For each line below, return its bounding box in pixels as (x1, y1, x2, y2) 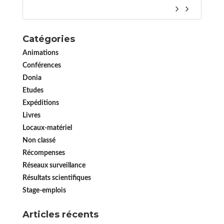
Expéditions (22, 99, 59, 106)
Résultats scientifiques (22, 174, 91, 181)
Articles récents (22, 209, 98, 220)
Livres (22, 112, 40, 119)
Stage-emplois (22, 187, 66, 194)
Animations (22, 49, 58, 56)
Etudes (22, 87, 43, 94)
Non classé (22, 137, 55, 144)
